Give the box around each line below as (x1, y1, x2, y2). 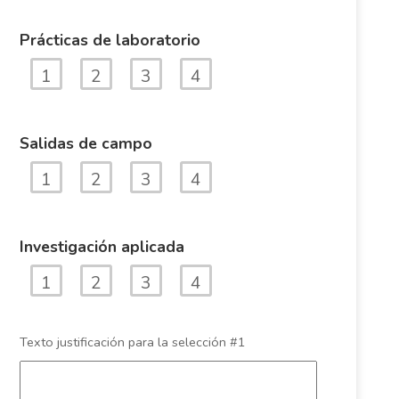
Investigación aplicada (19, 235, 184, 257)
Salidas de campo (19, 132, 152, 154)
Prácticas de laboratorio (19, 28, 200, 51)
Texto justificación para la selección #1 (19, 333, 246, 352)
